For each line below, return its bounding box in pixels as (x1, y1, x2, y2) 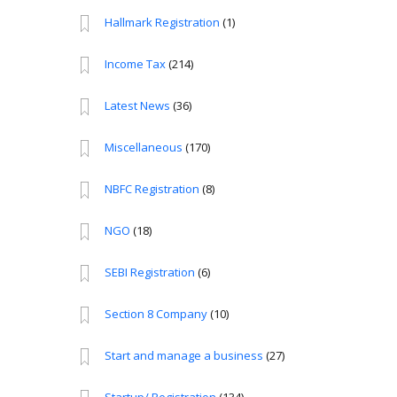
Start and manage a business (105, 347, 264, 364)
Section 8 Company (105, 306, 208, 323)
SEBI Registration (105, 264, 196, 281)
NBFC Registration (105, 181, 200, 198)
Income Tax (105, 56, 167, 73)
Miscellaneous (105, 139, 183, 156)
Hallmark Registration (105, 14, 221, 31)
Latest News (105, 97, 171, 114)
